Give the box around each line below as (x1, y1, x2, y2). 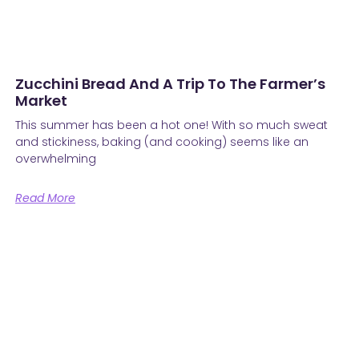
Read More (14, 189, 75, 206)
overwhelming (14, 150, 96, 167)
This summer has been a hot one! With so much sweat (14, 116, 328, 133)
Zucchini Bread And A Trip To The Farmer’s (14, 73, 325, 94)
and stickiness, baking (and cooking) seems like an (14, 133, 309, 150)
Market (14, 90, 67, 111)
